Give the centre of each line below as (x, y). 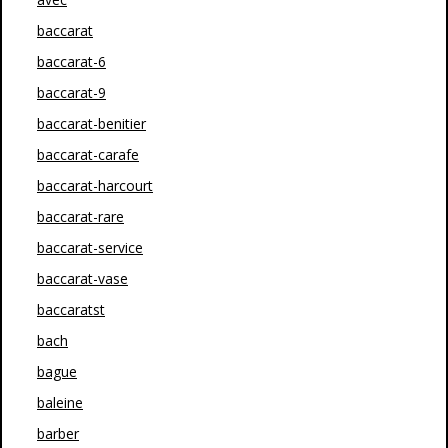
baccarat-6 (71, 61)
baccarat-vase (82, 278)
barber (58, 433)
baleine (60, 402)
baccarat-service (90, 247)
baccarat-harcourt (95, 185)
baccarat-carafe (88, 154)
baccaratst (71, 309)
